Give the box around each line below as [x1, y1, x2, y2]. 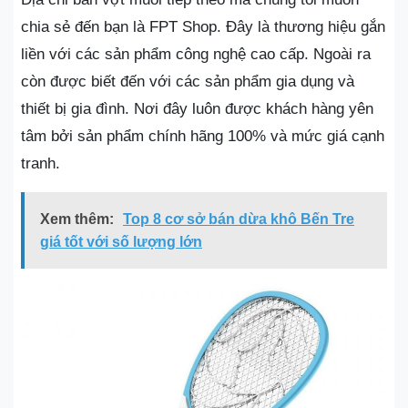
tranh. [21, 155, 60, 172]
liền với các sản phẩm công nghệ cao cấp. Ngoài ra [21, 46, 371, 63]
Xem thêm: [40, 211, 114, 227]
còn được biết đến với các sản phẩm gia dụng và [21, 73, 354, 90]
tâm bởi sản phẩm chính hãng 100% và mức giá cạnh [21, 127, 384, 145]
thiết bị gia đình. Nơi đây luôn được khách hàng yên [21, 100, 373, 117]
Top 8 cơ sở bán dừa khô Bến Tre [123, 211, 354, 227]
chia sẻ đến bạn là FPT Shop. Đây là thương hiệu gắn [21, 18, 385, 36]
